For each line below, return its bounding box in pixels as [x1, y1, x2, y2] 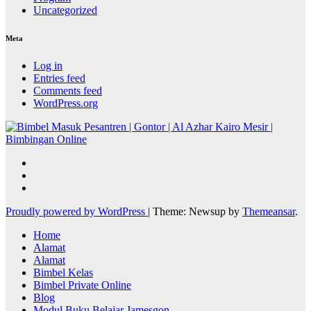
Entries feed [33, 72, 85, 85]
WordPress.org [33, 97, 98, 110]
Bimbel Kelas [33, 267, 93, 279]
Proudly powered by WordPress [6, 205, 148, 218]
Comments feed [33, 85, 102, 97]
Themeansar [242, 205, 295, 218]
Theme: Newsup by [153, 205, 242, 218]
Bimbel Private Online [33, 279, 131, 292]
